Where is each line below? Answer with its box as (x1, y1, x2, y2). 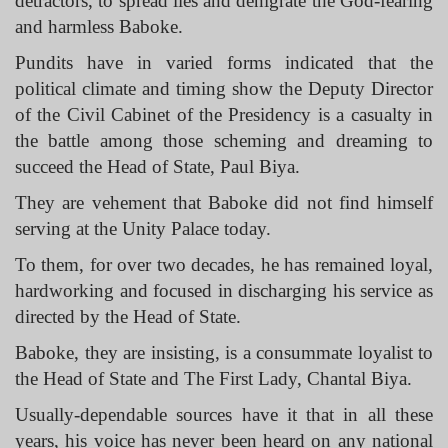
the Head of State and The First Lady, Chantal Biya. (15, 368, 412, 389)
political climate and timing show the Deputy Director (15, 78, 433, 99)
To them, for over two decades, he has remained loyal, (15, 254, 433, 275)
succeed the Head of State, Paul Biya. (15, 156, 305, 177)
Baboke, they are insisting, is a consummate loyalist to (15, 342, 433, 363)
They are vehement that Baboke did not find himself (15, 192, 433, 213)
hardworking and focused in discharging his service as (15, 280, 433, 301)
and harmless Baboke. (15, 16, 183, 37)
